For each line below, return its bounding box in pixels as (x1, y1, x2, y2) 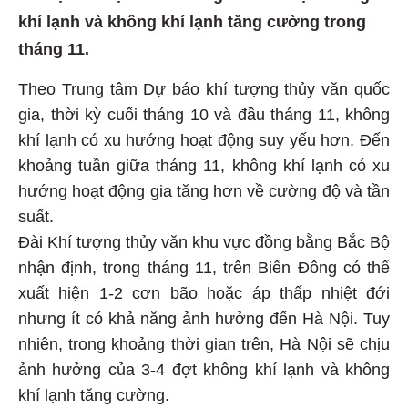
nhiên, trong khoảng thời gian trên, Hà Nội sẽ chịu (18, 332, 390, 352)
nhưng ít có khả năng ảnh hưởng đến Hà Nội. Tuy (18, 307, 390, 326)
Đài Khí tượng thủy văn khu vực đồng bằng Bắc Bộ (18, 230, 390, 250)
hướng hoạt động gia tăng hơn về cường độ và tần (18, 179, 390, 199)
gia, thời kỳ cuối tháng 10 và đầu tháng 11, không (18, 103, 390, 122)
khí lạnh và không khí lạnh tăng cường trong (18, 10, 366, 29)
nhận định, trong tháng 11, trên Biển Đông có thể (18, 256, 390, 275)
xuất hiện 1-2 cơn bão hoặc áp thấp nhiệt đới (18, 281, 390, 301)
